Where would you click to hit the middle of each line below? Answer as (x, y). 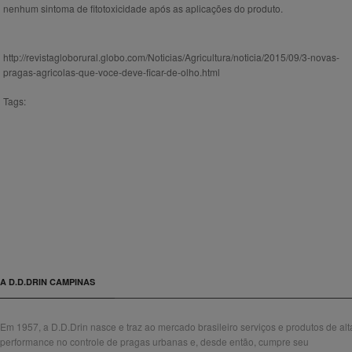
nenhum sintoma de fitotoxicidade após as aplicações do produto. (143, 9)
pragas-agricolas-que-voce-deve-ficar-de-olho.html (112, 72)
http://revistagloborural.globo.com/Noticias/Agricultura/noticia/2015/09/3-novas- (171, 57)
